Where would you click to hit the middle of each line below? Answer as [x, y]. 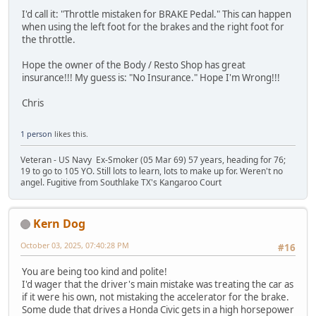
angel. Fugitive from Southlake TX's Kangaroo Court [121, 182]
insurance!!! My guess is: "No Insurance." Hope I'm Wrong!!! [151, 78]
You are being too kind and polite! [95, 271]
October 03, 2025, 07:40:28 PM [75, 245]
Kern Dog [59, 223]
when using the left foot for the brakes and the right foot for [153, 27]
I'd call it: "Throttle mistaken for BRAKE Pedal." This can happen [157, 14]
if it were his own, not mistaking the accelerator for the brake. [156, 297]
